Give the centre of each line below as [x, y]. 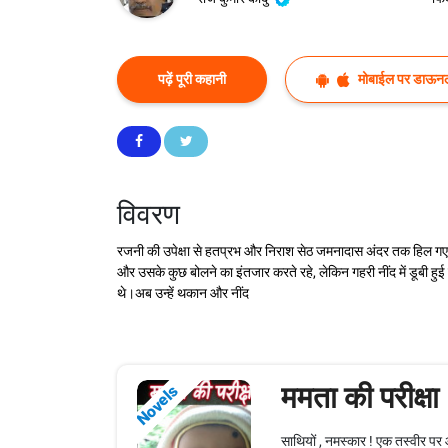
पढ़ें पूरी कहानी [192, 79]
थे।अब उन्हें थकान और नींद [183, 293]
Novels [157, 406]
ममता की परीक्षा [359, 398]
